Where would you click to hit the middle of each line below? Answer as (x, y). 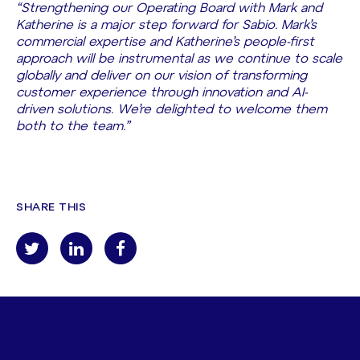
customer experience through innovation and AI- (162, 93)
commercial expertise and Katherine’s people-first (165, 43)
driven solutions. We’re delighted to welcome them (172, 110)
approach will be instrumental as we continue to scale (179, 59)
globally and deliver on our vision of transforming (162, 76)
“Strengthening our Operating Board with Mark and (169, 9)
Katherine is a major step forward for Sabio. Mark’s (166, 26)
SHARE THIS (51, 208)
